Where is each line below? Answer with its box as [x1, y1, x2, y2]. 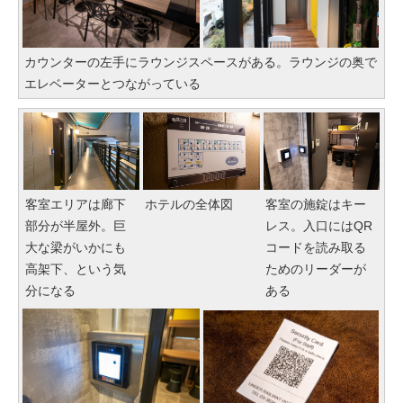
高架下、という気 [25, 262, 126, 277]
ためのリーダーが [264, 262, 366, 277]
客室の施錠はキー [264, 197, 366, 212]
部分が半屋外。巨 [25, 219, 126, 234]
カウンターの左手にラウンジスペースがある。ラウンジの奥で [24, 55, 377, 70]
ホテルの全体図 [145, 197, 234, 212]
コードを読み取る [264, 240, 366, 255]
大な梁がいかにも [25, 240, 126, 255]
